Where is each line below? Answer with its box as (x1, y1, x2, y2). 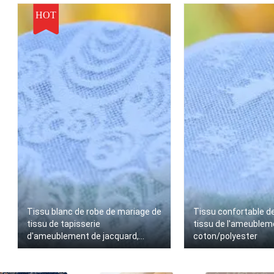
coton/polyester (193, 231, 257, 241)
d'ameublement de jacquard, (27, 231, 139, 241)
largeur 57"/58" (27, 243, 86, 253)
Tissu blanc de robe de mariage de (27, 207, 161, 217)
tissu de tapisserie (27, 219, 100, 229)
